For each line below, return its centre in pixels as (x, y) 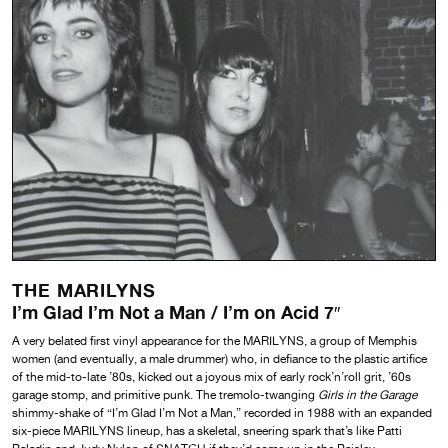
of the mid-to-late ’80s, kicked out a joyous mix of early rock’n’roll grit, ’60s (211, 376)
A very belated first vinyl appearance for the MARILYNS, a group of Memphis (214, 340)
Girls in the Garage (367, 394)
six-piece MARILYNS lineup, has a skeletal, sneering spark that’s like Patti (207, 430)
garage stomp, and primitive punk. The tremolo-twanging (165, 394)
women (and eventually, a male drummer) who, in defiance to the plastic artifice (219, 358)
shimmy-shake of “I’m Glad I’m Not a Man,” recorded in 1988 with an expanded (222, 412)
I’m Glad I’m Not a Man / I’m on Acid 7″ (176, 311)
